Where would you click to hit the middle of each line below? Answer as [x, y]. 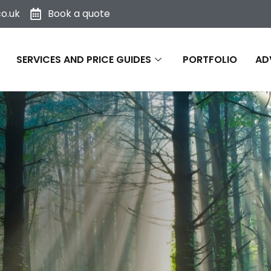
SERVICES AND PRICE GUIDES [84, 59]
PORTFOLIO [210, 59]
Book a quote [79, 14]
